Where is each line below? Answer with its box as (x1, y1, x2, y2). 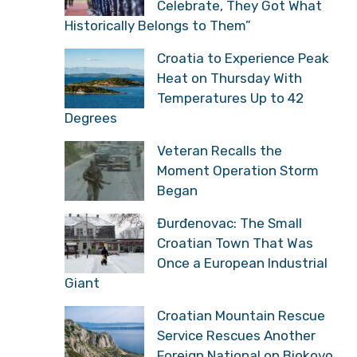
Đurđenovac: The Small (157, 214, 302, 231)
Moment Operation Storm (157, 162, 319, 178)
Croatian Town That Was (157, 234, 313, 251)
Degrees (65, 109, 117, 126)
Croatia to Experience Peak (157, 49, 329, 66)
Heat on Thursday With (157, 69, 302, 86)
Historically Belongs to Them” (65, 17, 251, 33)
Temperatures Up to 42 (157, 89, 304, 106)
